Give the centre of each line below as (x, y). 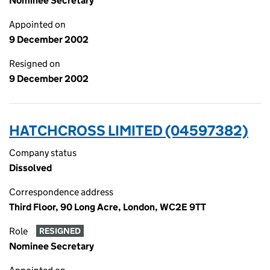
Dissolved (30, 168)
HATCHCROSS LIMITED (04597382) (129, 130)
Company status (43, 153)
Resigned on (35, 64)
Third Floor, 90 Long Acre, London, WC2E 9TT (108, 207)
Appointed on (37, 24)
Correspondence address (61, 192)
